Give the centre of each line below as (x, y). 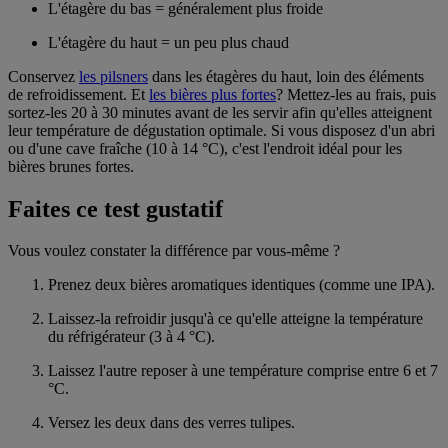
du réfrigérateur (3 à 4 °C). (131, 337)
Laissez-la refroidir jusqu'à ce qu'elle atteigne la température (235, 319)
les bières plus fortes (212, 94)
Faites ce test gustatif (115, 208)
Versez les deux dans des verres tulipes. (171, 423)
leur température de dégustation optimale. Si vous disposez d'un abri (221, 130)
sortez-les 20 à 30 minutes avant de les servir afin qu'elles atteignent (220, 112)
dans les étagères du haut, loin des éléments (286, 76)
